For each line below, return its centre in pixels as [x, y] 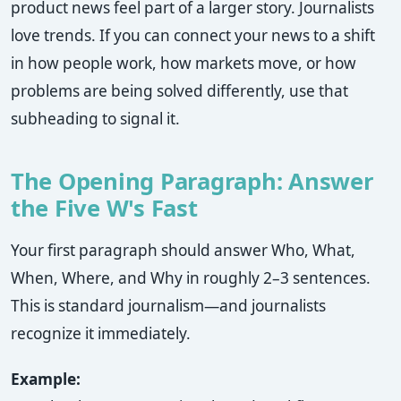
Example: [46, 379]
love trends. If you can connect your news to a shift [193, 36]
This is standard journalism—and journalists [168, 306]
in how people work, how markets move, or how [183, 64]
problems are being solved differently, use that [179, 91]
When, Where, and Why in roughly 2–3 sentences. [191, 278]
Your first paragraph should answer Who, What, [183, 251]
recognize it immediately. [101, 334]
